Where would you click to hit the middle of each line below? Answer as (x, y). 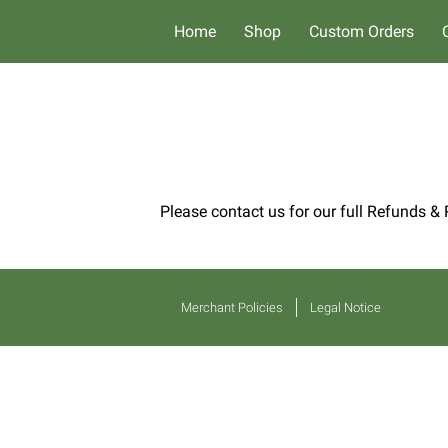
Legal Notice (345, 307)
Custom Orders (361, 31)
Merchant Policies (231, 307)
